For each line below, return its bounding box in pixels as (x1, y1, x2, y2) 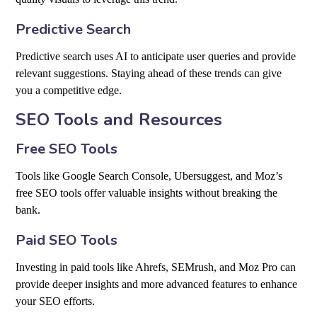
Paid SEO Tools (16, 231, 118, 250)
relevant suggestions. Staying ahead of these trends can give (16, 67, 282, 80)
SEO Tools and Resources (16, 108, 223, 132)
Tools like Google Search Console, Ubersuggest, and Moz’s (16, 170, 283, 183)
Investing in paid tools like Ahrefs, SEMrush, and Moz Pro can (16, 261, 296, 274)
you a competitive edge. (16, 84, 122, 97)
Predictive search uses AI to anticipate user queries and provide (16, 50, 296, 63)
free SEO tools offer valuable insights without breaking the (16, 187, 278, 200)
